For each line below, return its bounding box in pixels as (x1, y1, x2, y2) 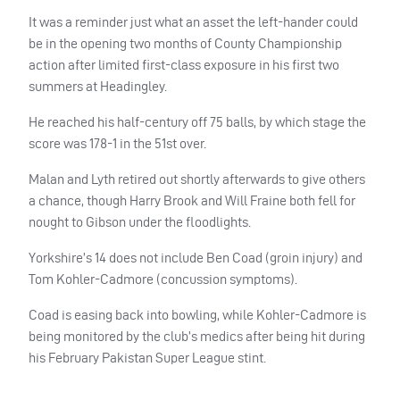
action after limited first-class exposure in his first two (29, 56, 339, 72)
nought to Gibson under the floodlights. (29, 213, 251, 229)
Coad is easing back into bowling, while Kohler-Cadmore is (29, 306, 366, 322)
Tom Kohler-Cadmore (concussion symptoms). (29, 271, 297, 287)
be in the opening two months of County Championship (29, 35, 342, 51)
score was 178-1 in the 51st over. (29, 135, 206, 151)
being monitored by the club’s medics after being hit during (29, 328, 365, 344)
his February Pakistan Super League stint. (29, 349, 266, 365)
